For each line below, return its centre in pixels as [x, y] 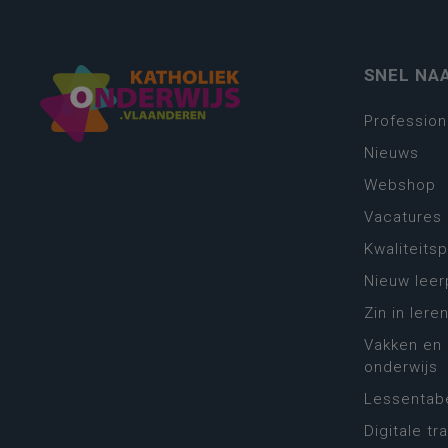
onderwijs [400, 367]
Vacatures [402, 217]
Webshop [399, 185]
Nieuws [391, 153]
